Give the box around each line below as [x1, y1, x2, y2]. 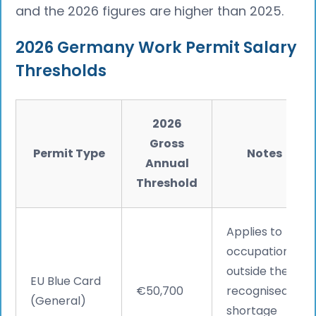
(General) [30, 292, 87, 309]
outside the [226, 262, 289, 279]
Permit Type [32, 145, 105, 162]
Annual [145, 154, 189, 171]
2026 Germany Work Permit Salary [16, 35, 298, 59]
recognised [226, 282, 289, 299]
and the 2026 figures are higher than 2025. [16, 2, 284, 20]
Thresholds [16, 59, 107, 82]
